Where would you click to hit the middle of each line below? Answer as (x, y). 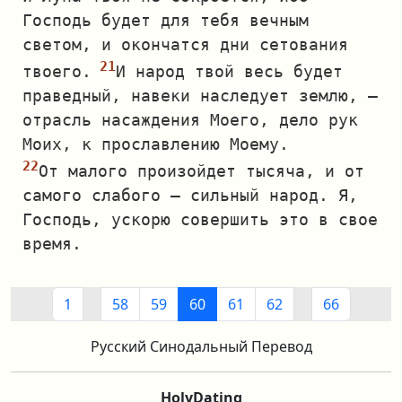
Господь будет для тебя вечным (166, 20)
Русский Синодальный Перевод (201, 346)
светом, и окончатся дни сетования (185, 44)
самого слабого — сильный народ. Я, (190, 195)
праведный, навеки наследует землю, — (200, 96)
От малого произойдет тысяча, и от (201, 171)
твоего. (57, 71)
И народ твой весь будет (229, 71)
